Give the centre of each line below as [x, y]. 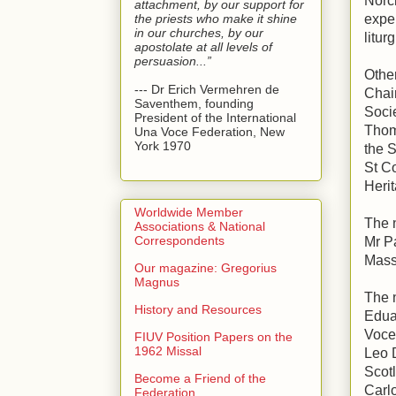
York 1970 [163, 145]
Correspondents [179, 240]
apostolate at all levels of [203, 46]
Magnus [157, 282]
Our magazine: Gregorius [206, 267]
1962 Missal [168, 350]
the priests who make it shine [216, 18]
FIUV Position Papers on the [213, 336]
